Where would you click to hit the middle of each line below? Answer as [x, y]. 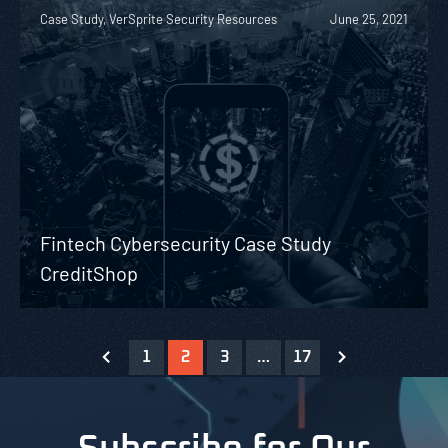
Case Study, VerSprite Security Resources [158, 18]
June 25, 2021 [369, 18]
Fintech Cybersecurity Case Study [185, 242]
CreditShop [89, 272]
